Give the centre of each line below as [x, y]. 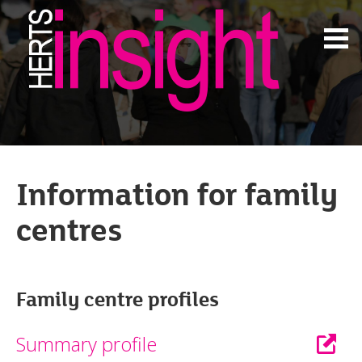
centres [69, 231]
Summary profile [86, 345]
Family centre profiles [118, 300]
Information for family [177, 196]
